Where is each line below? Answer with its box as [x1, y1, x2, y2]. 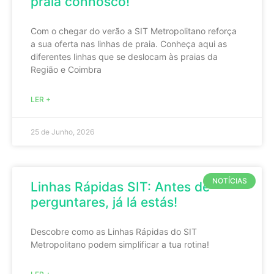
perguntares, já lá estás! [31, 194, 177, 210]
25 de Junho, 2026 [31, 127, 94, 136]
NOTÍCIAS [212, 176, 247, 186]
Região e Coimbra [31, 64, 102, 75]
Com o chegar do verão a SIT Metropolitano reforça [31, 26, 237, 36]
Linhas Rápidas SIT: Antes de [31, 179, 210, 194]
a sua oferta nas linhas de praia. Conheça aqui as [31, 39, 227, 49]
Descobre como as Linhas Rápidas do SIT [31, 226, 197, 237]
